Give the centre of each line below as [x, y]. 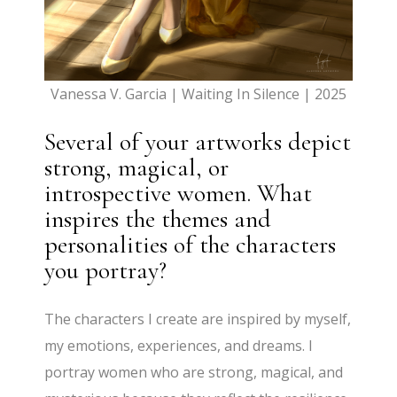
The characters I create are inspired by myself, [198, 319]
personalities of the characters [191, 244]
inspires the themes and [158, 218]
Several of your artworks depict [198, 141]
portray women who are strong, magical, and [194, 372]
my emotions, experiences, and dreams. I [179, 345]
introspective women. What [179, 193]
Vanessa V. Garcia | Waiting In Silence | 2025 [198, 93]
